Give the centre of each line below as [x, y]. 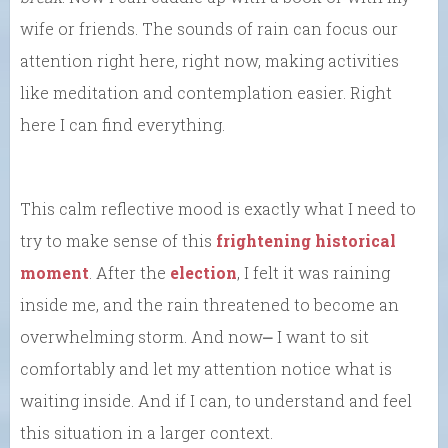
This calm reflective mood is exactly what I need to [218, 208]
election [203, 272]
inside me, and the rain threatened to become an [209, 304]
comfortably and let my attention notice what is [206, 368]
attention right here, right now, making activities [209, 60]
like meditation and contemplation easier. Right [206, 92]
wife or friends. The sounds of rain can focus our [209, 28]
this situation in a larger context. [146, 432]
